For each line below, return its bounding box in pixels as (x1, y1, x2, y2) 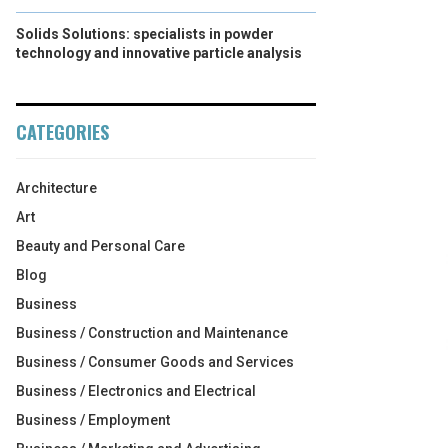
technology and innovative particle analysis (16, 45, 302, 61)
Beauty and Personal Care (16, 238, 185, 254)
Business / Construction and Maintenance (16, 325, 288, 341)
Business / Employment (16, 412, 170, 428)
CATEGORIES (16, 119, 109, 145)
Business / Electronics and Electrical (16, 383, 256, 399)
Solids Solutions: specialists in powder (16, 26, 274, 42)
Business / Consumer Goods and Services (16, 354, 294, 370)
